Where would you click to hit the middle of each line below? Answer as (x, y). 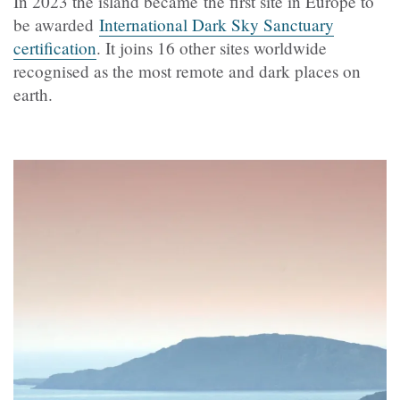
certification (55, 48)
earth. (33, 95)
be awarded (56, 25)
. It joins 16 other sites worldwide (212, 48)
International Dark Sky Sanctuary (217, 25)
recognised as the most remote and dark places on (187, 71)
